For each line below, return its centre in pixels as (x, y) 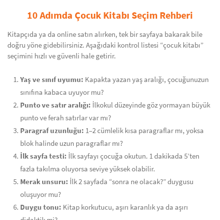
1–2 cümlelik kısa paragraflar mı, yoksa (144, 131)
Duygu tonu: (41, 207)
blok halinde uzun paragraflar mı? (71, 143)
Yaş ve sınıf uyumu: (52, 80)
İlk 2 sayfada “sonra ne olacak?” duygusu (131, 182)
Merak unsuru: (44, 182)
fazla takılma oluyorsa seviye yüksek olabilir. (88, 169)
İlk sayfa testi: (43, 156)
